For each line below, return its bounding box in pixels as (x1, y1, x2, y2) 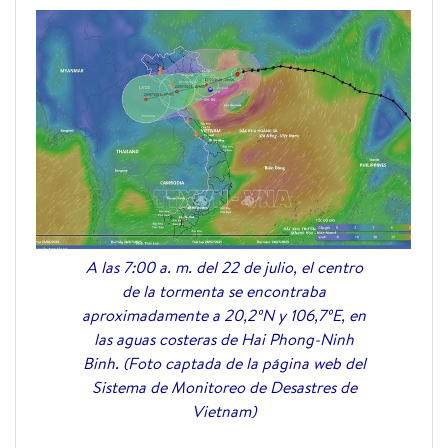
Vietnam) (192, 399, 256, 422)
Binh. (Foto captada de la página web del (82, 351, 366, 374)
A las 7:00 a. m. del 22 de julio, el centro (85, 255, 363, 278)
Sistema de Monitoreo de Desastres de (91, 375, 357, 398)
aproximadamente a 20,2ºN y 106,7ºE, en (82, 303, 366, 326)
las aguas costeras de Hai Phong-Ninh (94, 327, 354, 350)
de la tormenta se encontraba (122, 279, 326, 302)
